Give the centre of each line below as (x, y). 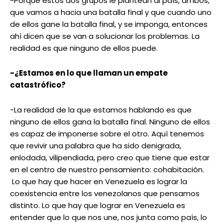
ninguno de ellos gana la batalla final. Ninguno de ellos (110, 122)
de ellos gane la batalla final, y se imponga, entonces (109, 24)
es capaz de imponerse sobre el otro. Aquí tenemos (107, 134)
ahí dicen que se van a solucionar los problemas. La (105, 36)
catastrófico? (38, 85)
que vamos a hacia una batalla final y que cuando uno (111, 12)
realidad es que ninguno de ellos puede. (84, 48)
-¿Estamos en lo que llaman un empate (89, 73)
